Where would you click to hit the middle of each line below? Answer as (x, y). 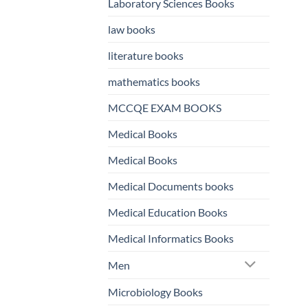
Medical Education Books (168, 212)
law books (132, 30)
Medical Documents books (171, 186)
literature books (146, 56)
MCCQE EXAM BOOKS (165, 108)
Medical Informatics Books (171, 239)
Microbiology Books (155, 292)
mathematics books (154, 82)
